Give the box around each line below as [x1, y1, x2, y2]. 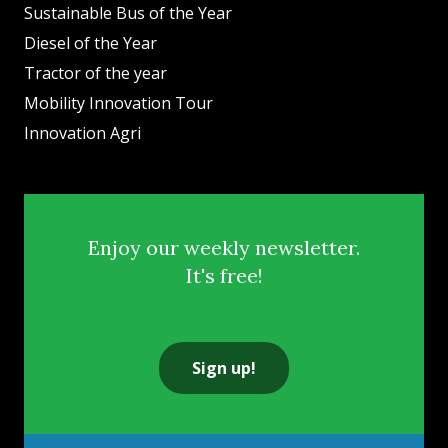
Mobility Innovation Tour [24, 92, 213, 115]
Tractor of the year [24, 62, 167, 85]
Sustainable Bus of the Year [24, 2, 232, 25]
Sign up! [192, 357, 256, 380]
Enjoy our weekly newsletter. [88, 235, 360, 261]
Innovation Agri [24, 122, 141, 145]
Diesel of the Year [24, 32, 157, 55]
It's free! [185, 263, 263, 289]
